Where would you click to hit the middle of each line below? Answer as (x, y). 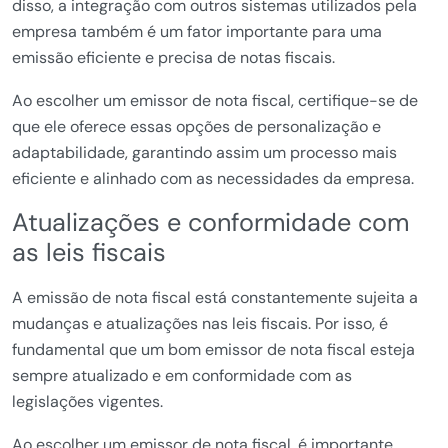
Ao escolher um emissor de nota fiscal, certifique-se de (215, 100)
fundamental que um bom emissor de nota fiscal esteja (213, 349)
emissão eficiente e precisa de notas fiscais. (173, 57)
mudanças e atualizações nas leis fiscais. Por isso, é (200, 323)
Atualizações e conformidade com (210, 222)
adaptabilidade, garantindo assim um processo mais (204, 152)
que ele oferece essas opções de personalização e (196, 126)
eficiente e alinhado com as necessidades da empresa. (213, 178)
